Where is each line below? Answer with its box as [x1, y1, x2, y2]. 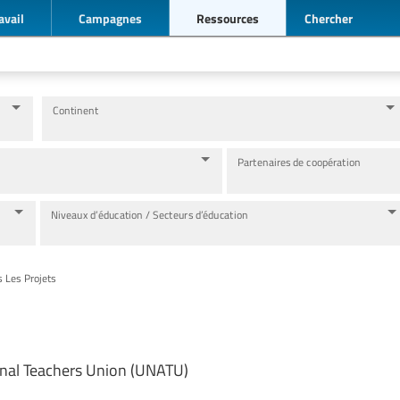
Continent [52, 103, 98, 118]
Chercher [304, 8, 353, 27]
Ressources [196, 8, 259, 27]
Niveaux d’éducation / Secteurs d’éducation [51, 206, 248, 221]
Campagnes [79, 8, 142, 27]
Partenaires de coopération [237, 154, 361, 170]
